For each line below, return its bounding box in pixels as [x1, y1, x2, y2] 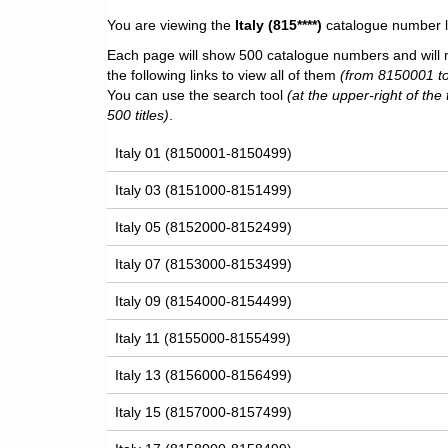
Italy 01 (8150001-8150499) [115, 145, 293, 162]
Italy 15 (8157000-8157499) [115, 404, 293, 421]
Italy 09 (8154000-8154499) [115, 293, 293, 310]
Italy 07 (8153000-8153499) [115, 256, 293, 273]
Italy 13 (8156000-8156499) [115, 367, 293, 384]
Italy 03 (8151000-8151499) [115, 182, 293, 199]
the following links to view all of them [107, 67, 340, 84]
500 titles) [107, 107, 169, 124]
